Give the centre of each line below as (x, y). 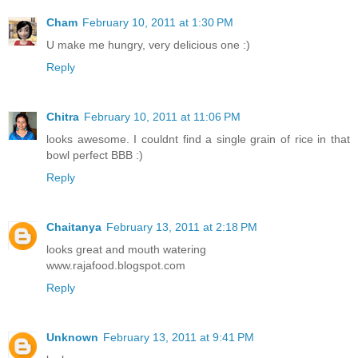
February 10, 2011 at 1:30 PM (158, 23)
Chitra (63, 117)
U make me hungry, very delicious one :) (148, 45)
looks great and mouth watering (126, 249)
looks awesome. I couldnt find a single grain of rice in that (198, 139)
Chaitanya (74, 227)
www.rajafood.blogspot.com (116, 265)
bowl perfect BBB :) (95, 155)
